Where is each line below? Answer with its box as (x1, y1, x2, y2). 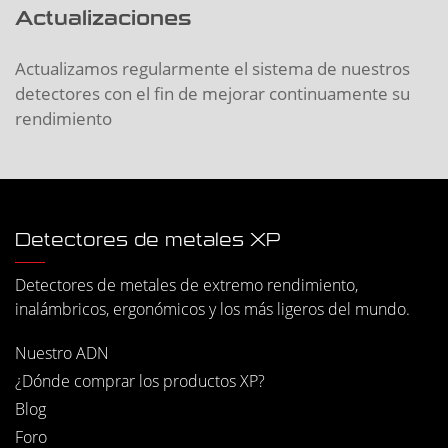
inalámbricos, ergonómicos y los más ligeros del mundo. (15, 298, 410, 321)
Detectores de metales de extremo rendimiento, (15, 274, 358, 297)
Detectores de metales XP (15, 231, 281, 250)
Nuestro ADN (15, 342, 109, 365)
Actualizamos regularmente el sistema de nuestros (15, 57, 410, 81)
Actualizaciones (15, 8, 191, 29)
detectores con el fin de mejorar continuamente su (15, 82, 410, 106)
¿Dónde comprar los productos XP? (15, 370, 265, 393)
